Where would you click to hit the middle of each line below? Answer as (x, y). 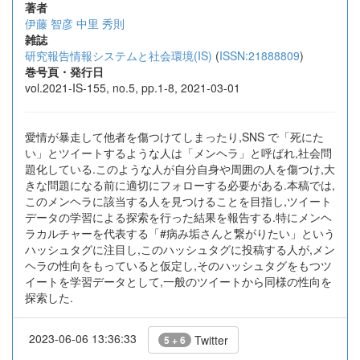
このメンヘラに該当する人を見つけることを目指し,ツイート (178, 201)
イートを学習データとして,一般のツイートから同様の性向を (178, 281)
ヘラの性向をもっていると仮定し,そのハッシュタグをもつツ (178, 265)
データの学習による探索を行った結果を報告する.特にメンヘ (178, 217)
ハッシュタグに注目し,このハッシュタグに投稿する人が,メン (180, 249)
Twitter (210, 340)
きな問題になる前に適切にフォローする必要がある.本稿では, (180, 185)
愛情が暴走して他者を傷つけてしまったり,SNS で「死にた (174, 137)
